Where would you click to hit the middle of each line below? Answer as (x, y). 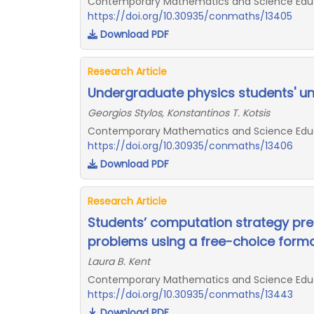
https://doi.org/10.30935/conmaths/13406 (190, 146)
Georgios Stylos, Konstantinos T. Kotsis (179, 113)
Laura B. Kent (119, 261)
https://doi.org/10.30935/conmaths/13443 (190, 294)
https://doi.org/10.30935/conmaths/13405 (190, 16)
